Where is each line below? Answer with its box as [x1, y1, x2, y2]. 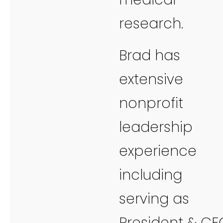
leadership [119, 117, 193, 137]
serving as [119, 189, 189, 209]
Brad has [119, 45, 180, 65]
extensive [119, 69, 183, 89]
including [119, 165, 182, 185]
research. [119, 13, 183, 33]
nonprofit [119, 93, 183, 113]
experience [119, 141, 197, 161]
